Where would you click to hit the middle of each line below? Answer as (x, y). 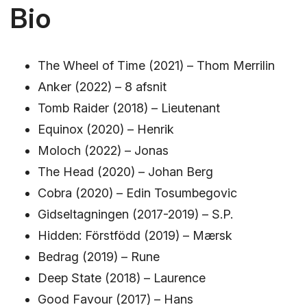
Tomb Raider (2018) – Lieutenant (129, 108)
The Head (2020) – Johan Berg (125, 171)
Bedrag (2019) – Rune (99, 256)
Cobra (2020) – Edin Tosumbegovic (137, 193)
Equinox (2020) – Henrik (106, 129)
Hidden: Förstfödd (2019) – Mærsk (135, 235)
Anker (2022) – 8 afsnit (102, 86)
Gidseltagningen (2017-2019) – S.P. (135, 214)
